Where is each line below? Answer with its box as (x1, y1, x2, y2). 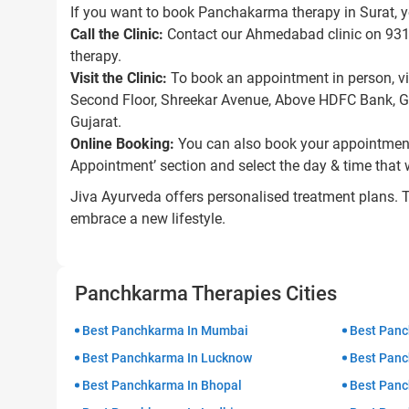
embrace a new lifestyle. (70, 210, 225, 227)
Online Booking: (70, 135, 174, 152)
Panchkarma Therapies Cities (75, 282, 337, 305)
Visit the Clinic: (70, 69, 167, 87)
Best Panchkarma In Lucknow (82, 351, 252, 365)
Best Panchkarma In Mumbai (82, 323, 248, 338)
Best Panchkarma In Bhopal (82, 378, 242, 393)
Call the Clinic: (70, 26, 163, 43)
